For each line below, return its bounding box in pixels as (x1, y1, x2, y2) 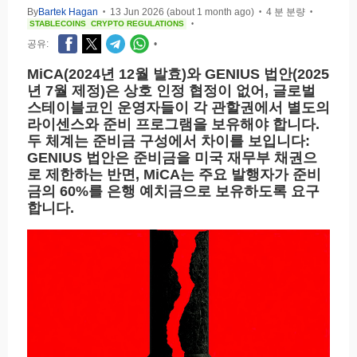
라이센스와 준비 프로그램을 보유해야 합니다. (27, 116, 320, 133)
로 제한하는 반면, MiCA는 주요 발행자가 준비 (27, 167, 321, 183)
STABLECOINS (29, 19, 86, 29)
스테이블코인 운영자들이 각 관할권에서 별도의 (27, 100, 330, 116)
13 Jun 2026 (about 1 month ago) (110, 6, 254, 18)
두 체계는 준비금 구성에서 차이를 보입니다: (27, 133, 310, 150)
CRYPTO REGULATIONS (91, 19, 184, 29)
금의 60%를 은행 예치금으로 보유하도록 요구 (27, 183, 320, 200)
